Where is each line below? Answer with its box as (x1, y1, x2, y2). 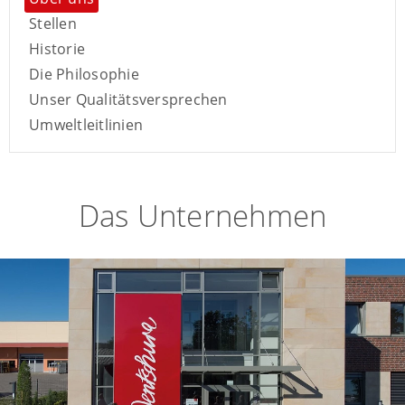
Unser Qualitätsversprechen (29, 89, 228, 109)
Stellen (29, 14, 77, 33)
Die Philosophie (29, 64, 139, 84)
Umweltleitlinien (29, 115, 143, 135)
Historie (29, 39, 85, 59)
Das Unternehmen (78, 195, 327, 236)
